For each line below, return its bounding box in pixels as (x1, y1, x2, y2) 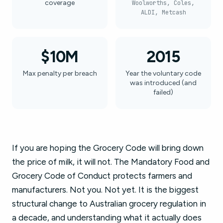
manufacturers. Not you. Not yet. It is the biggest (12, 185, 199, 195)
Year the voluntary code (125, 69, 201, 78)
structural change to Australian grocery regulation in (12, 199, 206, 209)
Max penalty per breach (22, 69, 97, 78)
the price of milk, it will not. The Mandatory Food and (12, 157, 210, 167)
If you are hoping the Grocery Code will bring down (12, 143, 204, 153)
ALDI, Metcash (140, 8, 186, 16)
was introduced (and (130, 79, 197, 87)
